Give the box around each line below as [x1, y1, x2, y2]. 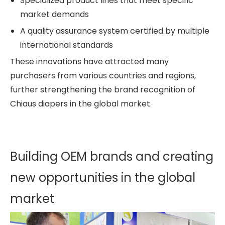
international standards [20, 39, 113, 51]
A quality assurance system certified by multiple [20, 25, 209, 37]
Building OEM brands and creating [10, 148, 213, 165]
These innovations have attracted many [10, 55, 169, 67]
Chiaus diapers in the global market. [10, 97, 152, 109]
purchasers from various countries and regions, [10, 69, 196, 81]
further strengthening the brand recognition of [10, 83, 195, 95]
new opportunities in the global [10, 169, 195, 186]
